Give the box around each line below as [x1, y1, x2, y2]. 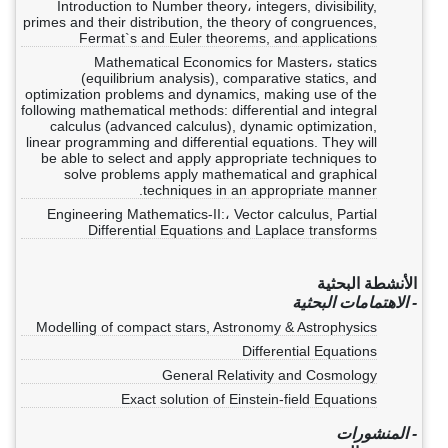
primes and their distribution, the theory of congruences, [23, 14, 377, 30]
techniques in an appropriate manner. [143, 182, 377, 198]
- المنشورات [336, 425, 417, 442]
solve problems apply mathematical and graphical [64, 166, 377, 182]
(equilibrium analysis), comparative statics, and [81, 70, 377, 86]
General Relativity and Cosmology [162, 367, 377, 383]
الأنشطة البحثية [317, 275, 417, 292]
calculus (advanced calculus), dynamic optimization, [50, 118, 377, 134]
